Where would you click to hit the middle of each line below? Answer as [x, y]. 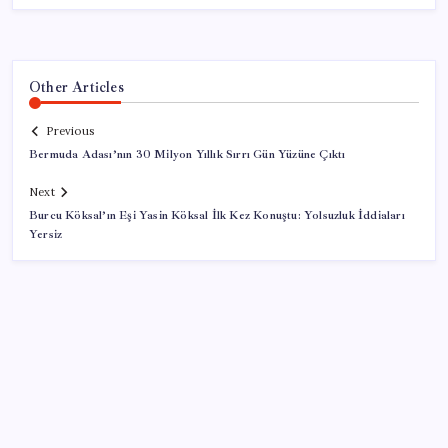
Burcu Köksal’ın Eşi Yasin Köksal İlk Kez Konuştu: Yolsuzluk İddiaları [217, 216]
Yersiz [46, 235]
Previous [70, 131]
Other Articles [76, 86]
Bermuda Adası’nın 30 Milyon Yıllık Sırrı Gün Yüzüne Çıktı [187, 155]
